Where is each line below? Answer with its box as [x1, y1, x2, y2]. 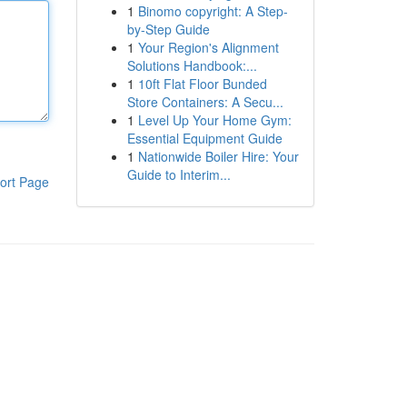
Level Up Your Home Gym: [137, 111, 292, 129]
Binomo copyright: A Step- [137, 2, 288, 20]
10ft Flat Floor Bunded [137, 74, 267, 93]
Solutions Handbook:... [126, 56, 257, 74]
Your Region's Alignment [137, 38, 279, 56]
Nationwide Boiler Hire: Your [137, 147, 299, 165]
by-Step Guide [126, 20, 210, 38]
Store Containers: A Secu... [126, 93, 283, 111]
